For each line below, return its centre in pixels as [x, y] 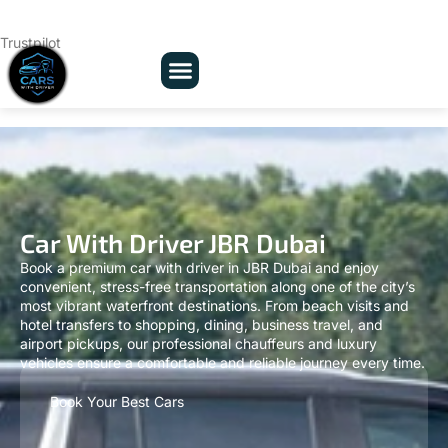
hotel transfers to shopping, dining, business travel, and [201, 292]
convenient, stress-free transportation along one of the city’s [217, 254]
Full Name [79, 424]
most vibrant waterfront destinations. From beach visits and [214, 273]
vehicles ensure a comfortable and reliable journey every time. [222, 330]
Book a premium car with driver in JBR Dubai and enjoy [199, 235]
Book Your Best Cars [117, 368]
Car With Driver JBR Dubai [173, 210]
